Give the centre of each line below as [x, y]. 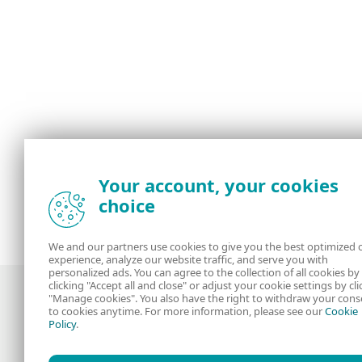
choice [127, 205]
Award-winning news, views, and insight [181, 351]
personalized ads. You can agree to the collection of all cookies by [204, 272]
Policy [62, 324]
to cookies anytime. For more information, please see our [187, 311]
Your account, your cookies [219, 185]
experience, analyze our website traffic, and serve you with [188, 259]
